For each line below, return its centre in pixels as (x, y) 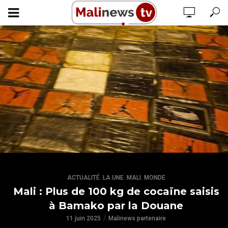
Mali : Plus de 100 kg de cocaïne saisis (116, 191)
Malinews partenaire (137, 218)
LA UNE (113, 178)
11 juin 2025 (84, 218)
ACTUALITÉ (83, 178)
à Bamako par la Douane (116, 206)
